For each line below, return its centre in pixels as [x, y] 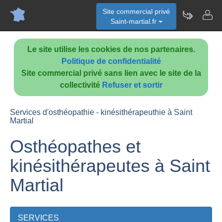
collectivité [81, 85]
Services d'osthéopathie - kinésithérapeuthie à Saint [101, 112]
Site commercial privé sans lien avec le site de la [111, 73]
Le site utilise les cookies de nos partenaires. [111, 49]
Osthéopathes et [75, 146]
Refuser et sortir [132, 85]
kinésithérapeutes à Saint [110, 166]
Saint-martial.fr [134, 21]
